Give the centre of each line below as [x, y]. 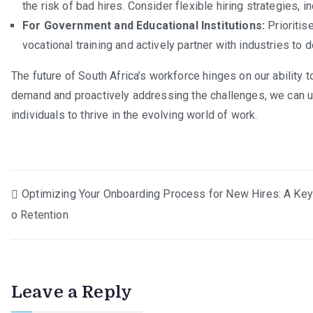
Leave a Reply [72, 292]
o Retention [40, 214]
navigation [79, 231]
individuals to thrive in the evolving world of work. [134, 115]
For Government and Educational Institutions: [144, 25]
